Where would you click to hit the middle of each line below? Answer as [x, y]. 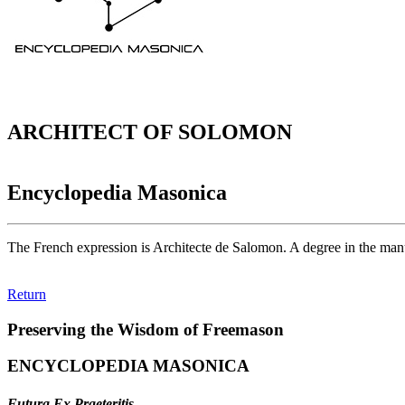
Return [27, 294]
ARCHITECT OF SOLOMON [150, 132]
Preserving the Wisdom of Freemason [146, 329]
